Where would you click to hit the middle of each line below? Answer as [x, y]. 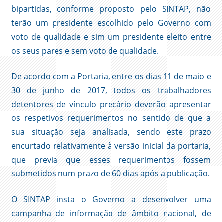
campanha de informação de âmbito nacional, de [111, 213]
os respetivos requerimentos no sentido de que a [111, 118]
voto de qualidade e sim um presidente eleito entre [111, 36]
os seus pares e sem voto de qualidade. [85, 50]
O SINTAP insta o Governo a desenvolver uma [111, 199]
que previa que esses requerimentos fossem [111, 159]
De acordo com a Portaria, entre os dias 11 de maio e [111, 76]
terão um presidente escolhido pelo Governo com [111, 23]
